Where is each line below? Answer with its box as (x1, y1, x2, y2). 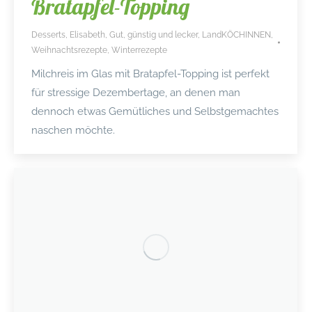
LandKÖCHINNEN (202, 29, 271, 40)
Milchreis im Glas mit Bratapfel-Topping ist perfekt (31, 67, 270, 80)
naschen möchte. (31, 123, 115, 136)
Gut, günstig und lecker (109, 29, 198, 40)
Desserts (31, 29, 65, 40)
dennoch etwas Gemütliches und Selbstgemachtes (31, 104, 279, 118)
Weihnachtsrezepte (31, 45, 107, 55)
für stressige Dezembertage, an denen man (31, 86, 240, 99)
